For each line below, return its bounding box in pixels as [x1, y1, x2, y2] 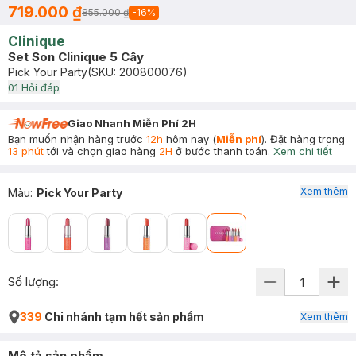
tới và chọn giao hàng [44, 145, 159, 157]
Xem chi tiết [273, 145, 332, 157]
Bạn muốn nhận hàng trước [8, 133, 146, 145]
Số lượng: [8, 274, 59, 289]
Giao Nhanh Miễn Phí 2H [68, 117, 196, 130]
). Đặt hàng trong [261, 133, 345, 145]
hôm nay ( [163, 133, 216, 145]
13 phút [8, 145, 44, 157]
